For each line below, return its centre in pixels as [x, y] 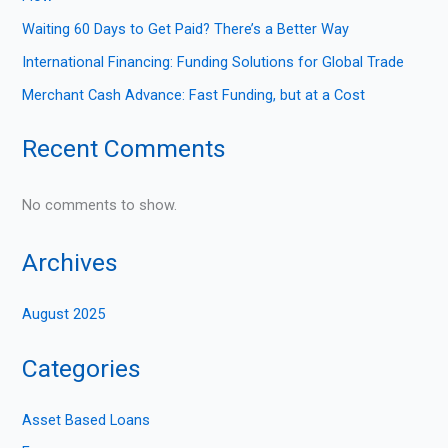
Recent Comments [124, 149]
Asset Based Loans [86, 419]
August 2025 [64, 314]
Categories [82, 368]
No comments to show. [100, 204]
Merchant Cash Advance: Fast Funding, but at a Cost [194, 95]
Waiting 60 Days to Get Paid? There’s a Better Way [186, 29]
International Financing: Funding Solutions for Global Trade [213, 62]
